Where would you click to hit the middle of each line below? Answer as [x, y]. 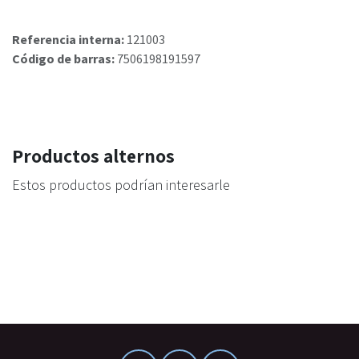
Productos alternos [93, 156]
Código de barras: [65, 59]
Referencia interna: [69, 40]
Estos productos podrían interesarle [121, 185]
